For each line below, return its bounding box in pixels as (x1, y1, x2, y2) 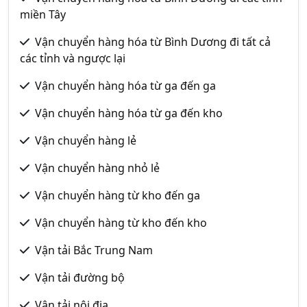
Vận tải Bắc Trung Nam (35, 242, 153, 258)
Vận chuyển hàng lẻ (35, 132, 136, 148)
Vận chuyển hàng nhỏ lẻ (35, 160, 160, 175)
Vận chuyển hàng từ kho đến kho (35, 214, 207, 230)
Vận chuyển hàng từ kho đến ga (35, 187, 200, 203)
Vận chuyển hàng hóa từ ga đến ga (35, 77, 216, 93)
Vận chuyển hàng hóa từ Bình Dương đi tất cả (35, 34, 271, 49)
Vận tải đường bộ (35, 269, 125, 285)
